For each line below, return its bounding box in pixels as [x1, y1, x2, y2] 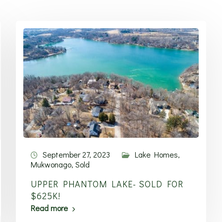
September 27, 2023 [43, 149, 111, 160]
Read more [31, 203, 68, 213]
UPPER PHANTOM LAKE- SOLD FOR [31, 178, 184, 190]
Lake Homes [135, 149, 178, 160]
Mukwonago [31, 159, 72, 169]
